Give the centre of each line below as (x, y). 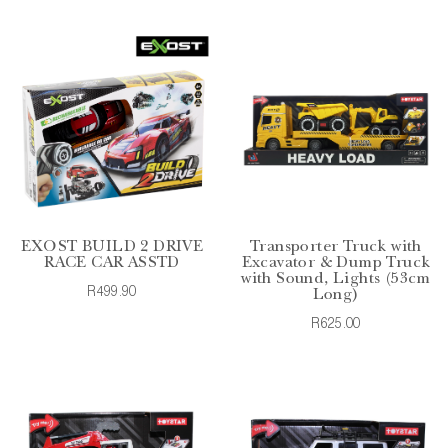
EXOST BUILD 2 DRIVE (112, 247)
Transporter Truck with (336, 247)
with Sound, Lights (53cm (336, 279)
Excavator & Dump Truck (336, 263)
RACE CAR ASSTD (112, 263)
